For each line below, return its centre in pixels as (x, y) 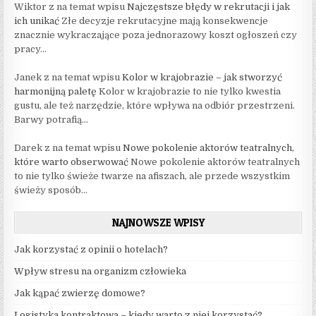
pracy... (31, 49)
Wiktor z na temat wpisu (71, 7)
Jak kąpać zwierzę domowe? (80, 293)
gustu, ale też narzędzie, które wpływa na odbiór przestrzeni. (155, 106)
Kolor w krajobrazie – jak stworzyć (202, 78)
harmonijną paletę (56, 92)
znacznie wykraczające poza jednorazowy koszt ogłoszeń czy (156, 35)
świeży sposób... (51, 190)
